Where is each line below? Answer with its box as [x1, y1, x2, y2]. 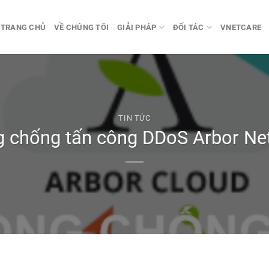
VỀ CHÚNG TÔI [54, 22, 109, 32]
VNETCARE [220, 22, 262, 32]
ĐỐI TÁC [172, 22, 204, 32]
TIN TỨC [118, 113, 151, 123]
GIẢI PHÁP [117, 22, 157, 32]
